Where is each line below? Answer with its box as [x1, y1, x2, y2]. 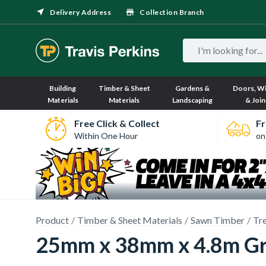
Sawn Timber [191, 214, 245, 226]
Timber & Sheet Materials [77, 214, 182, 226]
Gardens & [175, 84, 210, 93]
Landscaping [172, 96, 213, 104]
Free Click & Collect [74, 117, 160, 129]
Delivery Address [50, 8, 111, 17]
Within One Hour [74, 130, 138, 141]
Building [49, 84, 77, 93]
